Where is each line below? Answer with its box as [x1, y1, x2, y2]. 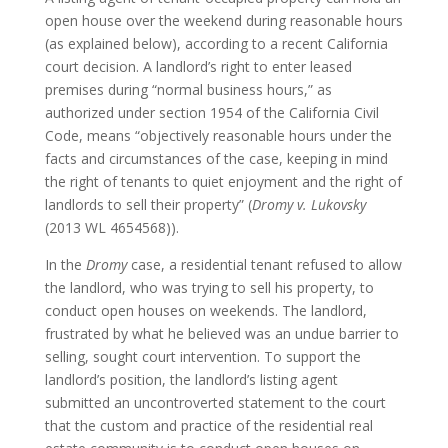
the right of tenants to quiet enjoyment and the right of [44, 172, 402, 191]
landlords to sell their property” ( [44, 195, 252, 214]
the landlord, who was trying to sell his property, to [44, 278, 374, 297]
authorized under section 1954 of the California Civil [44, 103, 379, 122]
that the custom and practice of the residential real [44, 416, 373, 435]
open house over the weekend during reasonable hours [44, 11, 403, 30]
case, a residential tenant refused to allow [126, 255, 402, 274]
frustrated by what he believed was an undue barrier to [44, 324, 399, 343]
